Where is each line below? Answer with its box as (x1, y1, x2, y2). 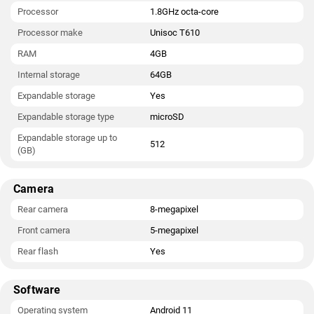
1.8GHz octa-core (150, 6, 219, 17)
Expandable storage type (18, 111, 114, 122)
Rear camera (18, 204, 68, 214)
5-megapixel (150, 225, 198, 235)
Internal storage (18, 69, 80, 80)
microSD (150, 111, 184, 122)
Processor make (18, 27, 83, 38)
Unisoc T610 (150, 27, 200, 38)
